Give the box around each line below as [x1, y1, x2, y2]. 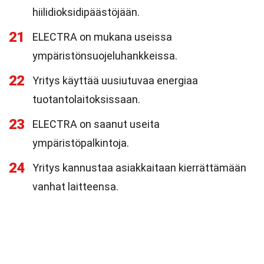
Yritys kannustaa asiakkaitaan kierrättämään [32, 161, 246, 174]
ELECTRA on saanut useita [32, 118, 160, 130]
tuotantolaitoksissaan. [32, 93, 140, 105]
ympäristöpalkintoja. [32, 137, 129, 149]
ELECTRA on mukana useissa [32, 31, 172, 43]
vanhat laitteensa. [32, 180, 118, 193]
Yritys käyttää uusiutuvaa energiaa [32, 74, 198, 87]
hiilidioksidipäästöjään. [32, 6, 140, 18]
